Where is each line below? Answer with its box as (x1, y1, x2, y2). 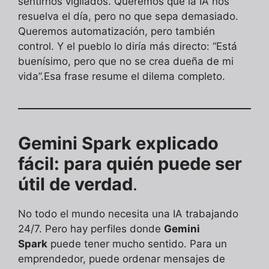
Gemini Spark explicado (18, 132, 219, 154)
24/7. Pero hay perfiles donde (18, 222, 164, 235)
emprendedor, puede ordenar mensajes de (18, 252, 225, 265)
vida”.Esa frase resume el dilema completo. (18, 70, 225, 82)
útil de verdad (18, 173, 133, 195)
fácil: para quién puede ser (18, 153, 242, 174)
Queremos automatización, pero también (18, 25, 215, 37)
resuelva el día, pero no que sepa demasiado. (18, 10, 238, 22)
